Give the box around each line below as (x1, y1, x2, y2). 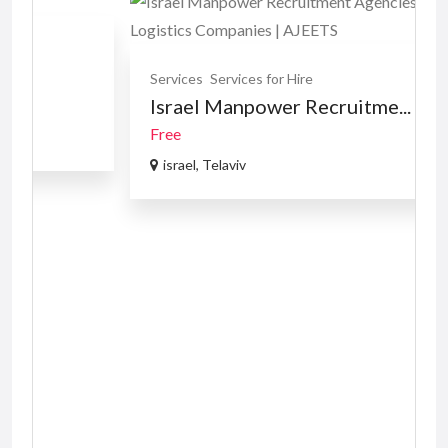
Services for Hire (121, 69, 224, 87)
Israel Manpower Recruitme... (61, 93, 322, 118)
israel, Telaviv (74, 155, 157, 173)
